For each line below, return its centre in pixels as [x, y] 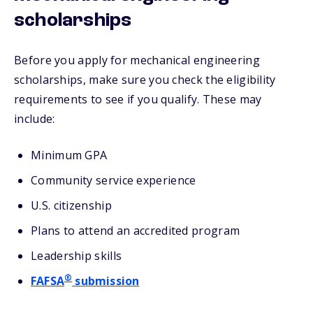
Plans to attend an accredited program [136, 231]
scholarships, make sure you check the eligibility [145, 80]
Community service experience [114, 180]
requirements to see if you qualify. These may [138, 99]
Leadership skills [77, 256]
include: [35, 119]
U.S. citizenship [71, 205]
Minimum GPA [69, 155]
